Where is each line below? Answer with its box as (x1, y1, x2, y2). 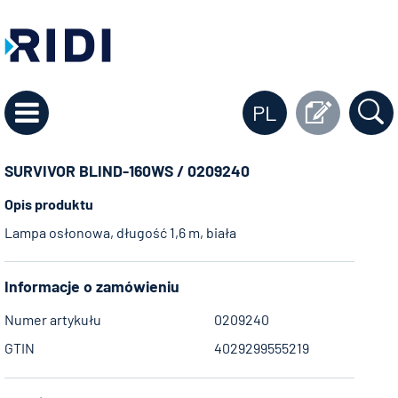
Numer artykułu (4, 311, 101, 329)
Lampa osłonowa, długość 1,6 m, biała (4, 223, 236, 241)
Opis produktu (4, 195, 93, 212)
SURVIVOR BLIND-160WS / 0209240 (4, 160, 250, 180)
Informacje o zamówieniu (4, 276, 179, 297)
